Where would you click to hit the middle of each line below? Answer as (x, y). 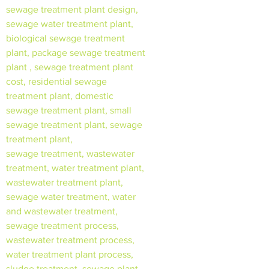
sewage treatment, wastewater (70, 154)
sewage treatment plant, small (69, 110)
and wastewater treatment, (62, 211)
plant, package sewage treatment (76, 53)
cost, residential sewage (56, 82)
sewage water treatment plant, (70, 24)
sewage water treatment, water (71, 197)
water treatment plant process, (70, 255)
